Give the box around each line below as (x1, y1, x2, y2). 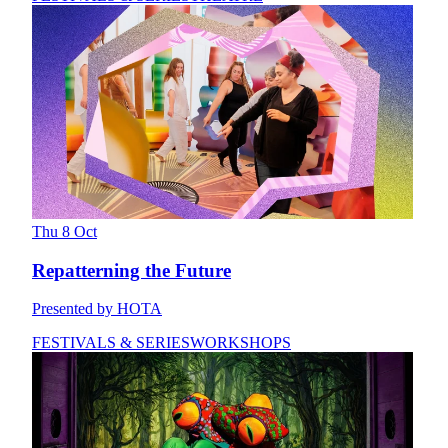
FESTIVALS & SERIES (32, 334, 190, 352)
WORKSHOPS (190, 334, 291, 352)
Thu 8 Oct (32, 223, 97, 241)
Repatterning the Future (32, 259, 231, 281)
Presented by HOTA (32, 300, 162, 318)
